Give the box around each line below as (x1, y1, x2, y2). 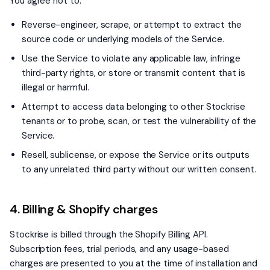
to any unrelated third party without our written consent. (22, 163, 256, 175)
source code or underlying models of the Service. (22, 33, 225, 45)
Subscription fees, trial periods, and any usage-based (10, 243, 229, 255)
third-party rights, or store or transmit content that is (22, 67, 245, 79)
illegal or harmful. (22, 81, 89, 93)
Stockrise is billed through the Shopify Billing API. (10, 228, 208, 240)
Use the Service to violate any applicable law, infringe (22, 52, 240, 64)
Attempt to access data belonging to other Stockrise (22, 101, 245, 113)
